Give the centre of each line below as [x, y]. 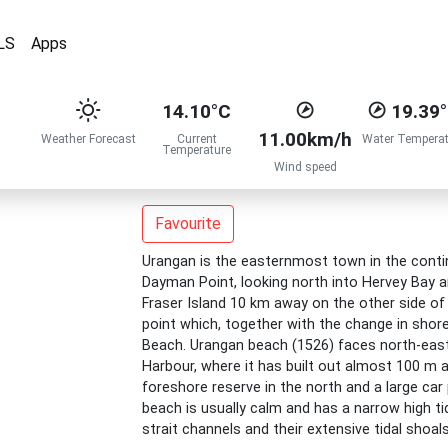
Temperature [197, 150]
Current [196, 139]
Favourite [187, 223]
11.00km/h [305, 139]
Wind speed [305, 167]
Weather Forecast [88, 139]
